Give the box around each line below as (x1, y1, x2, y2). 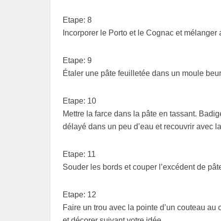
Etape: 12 (63, 190, 96, 199)
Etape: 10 (63, 97, 96, 106)
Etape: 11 (63, 150, 96, 159)
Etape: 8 (63, 16, 92, 25)
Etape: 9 (63, 56, 92, 65)
